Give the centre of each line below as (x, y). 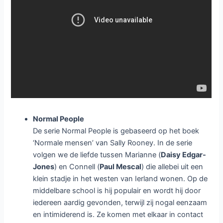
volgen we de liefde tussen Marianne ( (97, 155)
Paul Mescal (121, 167)
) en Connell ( (77, 167)
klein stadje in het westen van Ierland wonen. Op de (120, 179)
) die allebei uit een (172, 167)
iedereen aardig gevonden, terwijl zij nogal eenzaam (120, 203)
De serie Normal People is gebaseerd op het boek (116, 131)
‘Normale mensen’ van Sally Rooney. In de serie (113, 143)
